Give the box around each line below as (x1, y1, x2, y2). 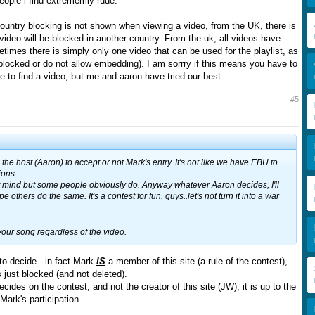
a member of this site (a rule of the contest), (105, 255, 288, 266)
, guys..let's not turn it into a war (161, 191, 279, 202)
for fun (137, 191, 161, 202)
